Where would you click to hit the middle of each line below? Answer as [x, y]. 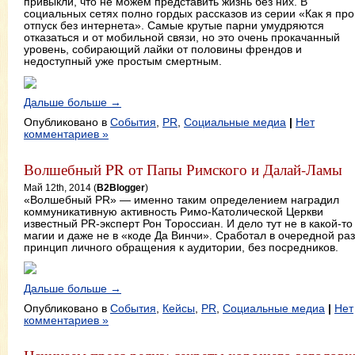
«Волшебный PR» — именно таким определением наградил [181, 200]
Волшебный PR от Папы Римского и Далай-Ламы [183, 169]
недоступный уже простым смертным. [123, 61]
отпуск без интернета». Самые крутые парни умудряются [174, 26]
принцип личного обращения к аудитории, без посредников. [181, 248]
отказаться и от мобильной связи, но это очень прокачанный [182, 38]
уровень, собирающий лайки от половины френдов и [163, 50]
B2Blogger [121, 187]
